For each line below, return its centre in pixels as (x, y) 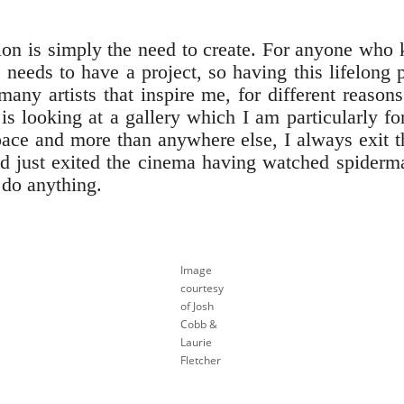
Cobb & (199, 324)
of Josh (197, 306)
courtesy (202, 288)
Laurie (196, 342)
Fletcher (201, 360)
